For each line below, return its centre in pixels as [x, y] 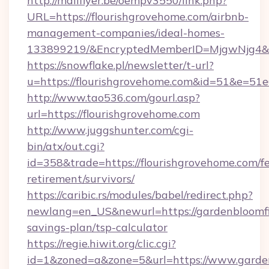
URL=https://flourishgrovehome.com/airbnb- [138, 17]
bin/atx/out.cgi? [66, 146]
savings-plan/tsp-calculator [97, 227]
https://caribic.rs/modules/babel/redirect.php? [140, 195]
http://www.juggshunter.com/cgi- [110, 130]
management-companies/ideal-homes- [126, 33]
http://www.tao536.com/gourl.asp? [113, 98]
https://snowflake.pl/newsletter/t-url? [120, 65]
